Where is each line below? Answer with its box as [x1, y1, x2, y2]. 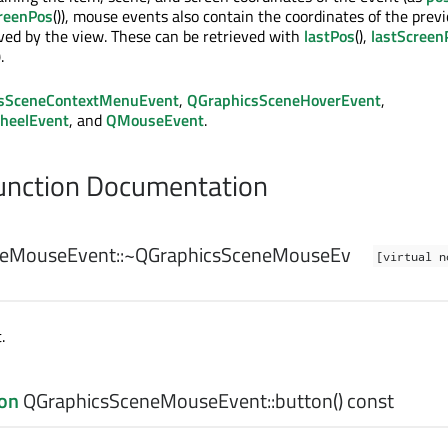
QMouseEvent [106, 108, 204, 132]
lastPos [304, 24, 355, 48]
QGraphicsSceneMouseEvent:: [19, 385, 275, 416]
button [275, 385, 333, 416]
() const [333, 385, 394, 416]
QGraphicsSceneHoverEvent [187, 88, 381, 112]
